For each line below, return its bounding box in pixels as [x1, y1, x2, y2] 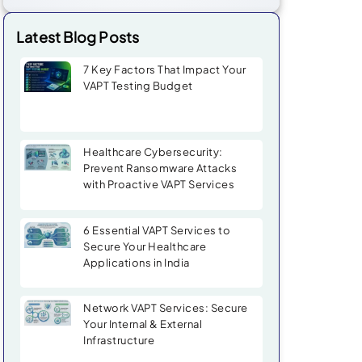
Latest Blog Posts [16, 27, 140, 46]
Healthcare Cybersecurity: [83, 145, 223, 159]
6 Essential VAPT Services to [83, 223, 230, 237]
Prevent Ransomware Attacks [83, 162, 237, 175]
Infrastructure [83, 334, 154, 347]
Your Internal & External [83, 318, 202, 331]
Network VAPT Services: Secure [83, 301, 248, 315]
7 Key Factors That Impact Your [83, 62, 246, 76]
